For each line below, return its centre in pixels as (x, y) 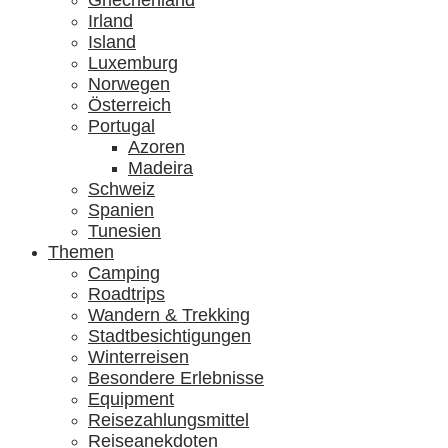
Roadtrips (126, 294)
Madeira (160, 168)
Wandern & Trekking (169, 315)
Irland (110, 21)
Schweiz (121, 189)
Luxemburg (133, 63)
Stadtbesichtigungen (169, 336)
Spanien (121, 210)
